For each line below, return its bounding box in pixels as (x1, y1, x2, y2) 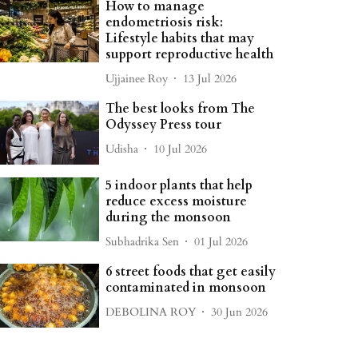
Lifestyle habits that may (105, 30, 255, 47)
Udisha (105, 141, 139, 157)
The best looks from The (105, 100, 256, 117)
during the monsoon (105, 209, 232, 227)
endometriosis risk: (105, 14, 224, 31)
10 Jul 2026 (153, 141, 208, 157)
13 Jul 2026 (183, 70, 237, 86)
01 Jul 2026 (194, 233, 249, 249)
